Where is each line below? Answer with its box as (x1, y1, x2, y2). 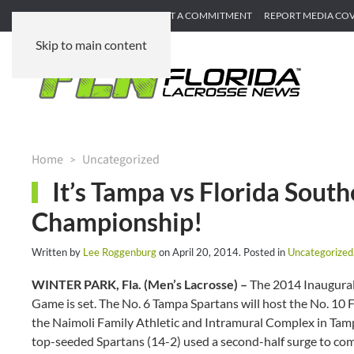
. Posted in (239, 246, 288, 258)
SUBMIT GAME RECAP (32, 9, 128, 21)
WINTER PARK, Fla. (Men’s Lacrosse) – (32, 277, 250, 292)
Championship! (32, 206, 203, 237)
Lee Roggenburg (83, 246, 156, 258)
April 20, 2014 (172, 246, 239, 258)
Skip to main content (36, 37, 147, 52)
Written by (32, 246, 83, 258)
